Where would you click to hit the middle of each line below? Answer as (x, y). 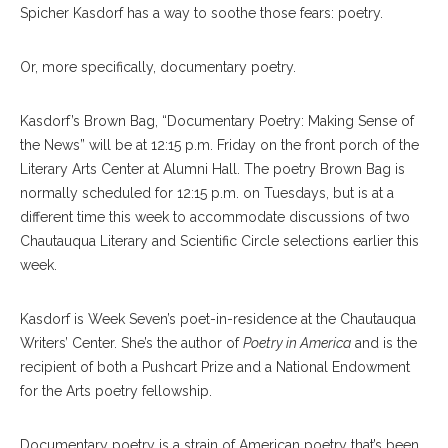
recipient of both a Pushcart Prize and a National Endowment (215, 367)
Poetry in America (297, 343)
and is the (384, 343)
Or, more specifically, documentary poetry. (158, 67)
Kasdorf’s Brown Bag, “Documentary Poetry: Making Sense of (217, 121)
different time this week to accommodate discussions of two (215, 217)
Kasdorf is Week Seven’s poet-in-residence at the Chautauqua (218, 319)
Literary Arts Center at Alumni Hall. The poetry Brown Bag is (212, 169)
